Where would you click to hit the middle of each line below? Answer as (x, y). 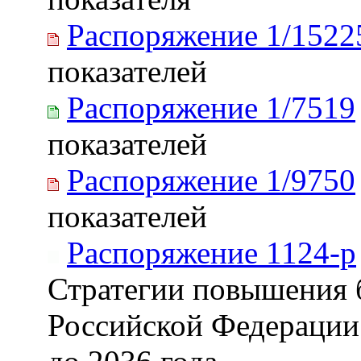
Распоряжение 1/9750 (211, 180)
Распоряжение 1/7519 (211, 107)
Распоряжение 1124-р (212, 252)
